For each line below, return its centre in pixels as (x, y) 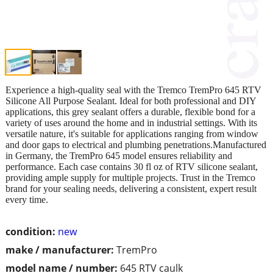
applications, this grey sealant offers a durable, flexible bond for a (130, 112)
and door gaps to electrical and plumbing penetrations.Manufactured (136, 144)
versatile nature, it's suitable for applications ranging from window (132, 133)
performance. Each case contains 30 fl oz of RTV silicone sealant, (132, 166)
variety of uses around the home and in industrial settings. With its (131, 122)
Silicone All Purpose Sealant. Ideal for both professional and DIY (131, 101)
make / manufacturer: (60, 250)
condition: (30, 231)
